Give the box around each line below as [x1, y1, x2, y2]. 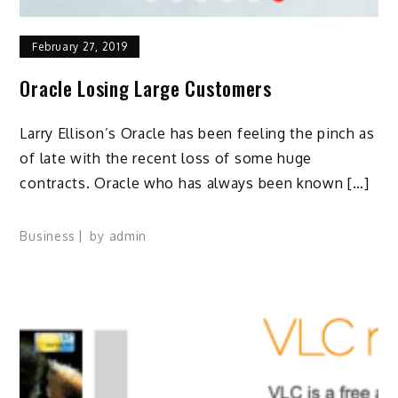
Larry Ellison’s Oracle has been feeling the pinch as [20, 123, 375, 142]
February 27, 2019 [32, 40, 128, 54]
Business [20, 227, 76, 243]
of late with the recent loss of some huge [20, 148, 313, 167]
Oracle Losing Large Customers [20, 74, 272, 103]
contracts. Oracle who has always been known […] [20, 173, 370, 192]
